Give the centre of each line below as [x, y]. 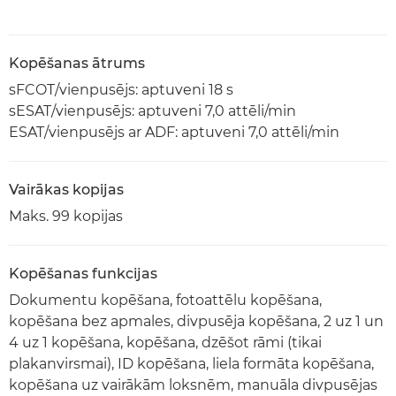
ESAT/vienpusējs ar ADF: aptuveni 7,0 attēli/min [174, 132]
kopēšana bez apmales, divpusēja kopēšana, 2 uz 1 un [196, 321]
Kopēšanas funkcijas [83, 273]
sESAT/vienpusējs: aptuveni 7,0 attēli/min [152, 110]
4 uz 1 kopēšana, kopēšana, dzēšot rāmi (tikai [165, 342]
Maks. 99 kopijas [66, 216]
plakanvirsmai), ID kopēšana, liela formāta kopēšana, [191, 363]
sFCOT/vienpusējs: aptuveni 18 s [121, 89]
